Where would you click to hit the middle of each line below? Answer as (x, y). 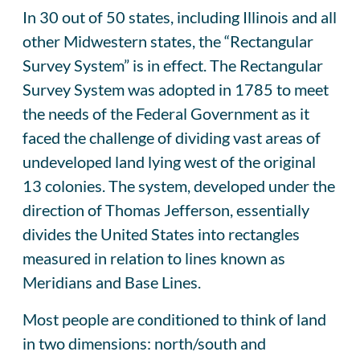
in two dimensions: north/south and (144, 343)
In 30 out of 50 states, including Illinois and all (180, 16)
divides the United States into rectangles (161, 233)
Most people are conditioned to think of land (174, 319)
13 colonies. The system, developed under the (179, 185)
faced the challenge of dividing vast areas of (172, 137)
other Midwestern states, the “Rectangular (168, 41)
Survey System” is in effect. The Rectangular (173, 65)
